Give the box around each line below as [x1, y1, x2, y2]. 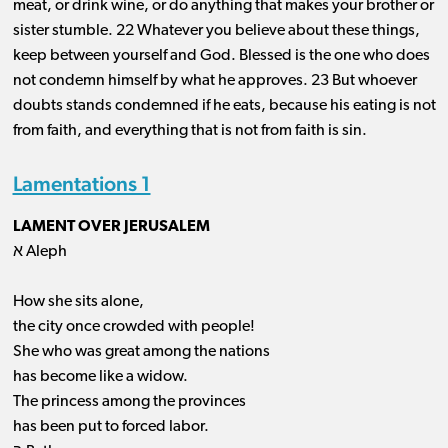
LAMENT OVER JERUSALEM [12, 219, 210, 236]
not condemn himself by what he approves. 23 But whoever [12, 73, 417, 90]
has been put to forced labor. [12, 419, 209, 436]
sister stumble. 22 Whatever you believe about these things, [12, 23, 420, 40]
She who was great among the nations [12, 344, 270, 361]
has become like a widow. [12, 369, 188, 386]
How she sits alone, [12, 294, 144, 311]
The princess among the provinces [12, 394, 246, 411]
